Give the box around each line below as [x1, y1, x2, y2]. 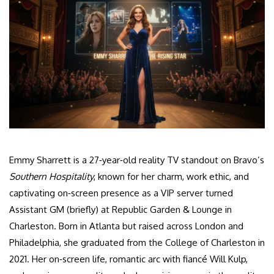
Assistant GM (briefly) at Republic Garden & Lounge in [9, 204, 232, 216]
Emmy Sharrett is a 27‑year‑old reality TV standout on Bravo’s [9, 154, 264, 166]
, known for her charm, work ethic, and [94, 171, 249, 183]
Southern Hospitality [9, 171, 94, 183]
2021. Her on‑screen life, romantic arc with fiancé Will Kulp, [9, 253, 248, 265]
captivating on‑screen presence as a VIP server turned [9, 187, 233, 199]
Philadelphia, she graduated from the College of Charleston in [9, 237, 265, 249]
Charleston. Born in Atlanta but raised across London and [9, 220, 243, 232]
